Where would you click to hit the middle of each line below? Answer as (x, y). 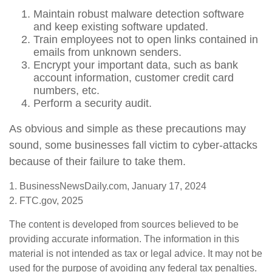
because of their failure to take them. (97, 161)
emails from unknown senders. (107, 52)
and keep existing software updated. (121, 27)
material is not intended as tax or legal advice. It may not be (136, 253)
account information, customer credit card (134, 78)
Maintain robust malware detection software (139, 14)
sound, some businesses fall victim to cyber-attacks (133, 145)
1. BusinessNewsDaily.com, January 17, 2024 (108, 186)
